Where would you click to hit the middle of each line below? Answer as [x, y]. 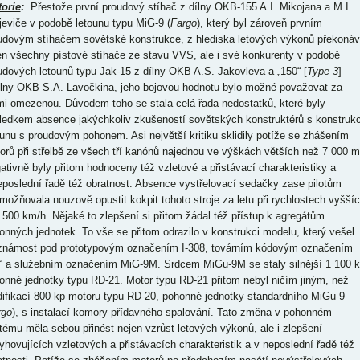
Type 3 [322, 71]
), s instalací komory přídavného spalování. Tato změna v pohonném [172, 312]
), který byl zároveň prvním [259, 23]
